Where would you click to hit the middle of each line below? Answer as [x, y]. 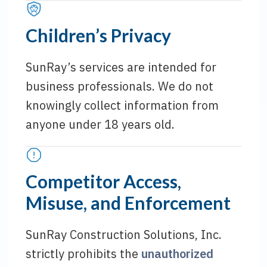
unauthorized [178, 254]
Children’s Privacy [99, 35]
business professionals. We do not [120, 86]
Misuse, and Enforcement [128, 203]
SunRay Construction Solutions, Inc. [124, 235]
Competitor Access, [104, 181]
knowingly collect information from [122, 105]
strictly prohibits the [84, 254]
